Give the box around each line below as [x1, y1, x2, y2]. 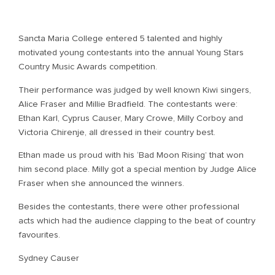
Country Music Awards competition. [18, 62, 157, 72]
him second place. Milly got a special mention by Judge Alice [18, 165, 257, 174]
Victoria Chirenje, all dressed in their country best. [18, 127, 218, 137]
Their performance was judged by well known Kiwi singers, [18, 85, 251, 95]
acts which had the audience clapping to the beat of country [18, 215, 255, 225]
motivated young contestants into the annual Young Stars [18, 48, 244, 58]
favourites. [18, 230, 60, 239]
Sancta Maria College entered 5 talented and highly [18, 34, 222, 44]
